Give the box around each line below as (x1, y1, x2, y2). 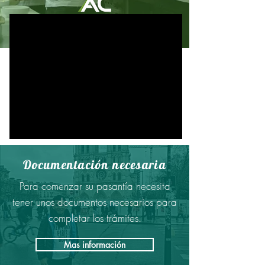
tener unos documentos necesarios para (12, 195, 177, 209)
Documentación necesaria (23, 157, 166, 172)
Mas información (64, 239, 125, 250)
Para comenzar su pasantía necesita (19, 179, 170, 193)
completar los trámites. (48, 211, 141, 225)
